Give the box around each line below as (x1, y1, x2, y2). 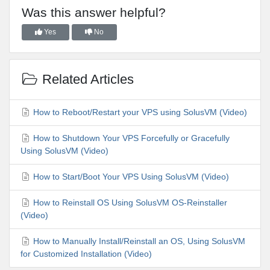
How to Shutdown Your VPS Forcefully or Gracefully (31, 133, 230, 143)
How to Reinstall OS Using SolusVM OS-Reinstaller (31, 198, 227, 208)
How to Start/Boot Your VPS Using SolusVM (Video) (31, 172, 229, 182)
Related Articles (38, 71, 134, 87)
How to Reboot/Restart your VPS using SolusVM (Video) (31, 107, 247, 118)
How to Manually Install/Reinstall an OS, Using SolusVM (31, 236, 245, 246)
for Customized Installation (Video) (20, 249, 152, 259)
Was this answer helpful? (22, 5, 166, 19)
